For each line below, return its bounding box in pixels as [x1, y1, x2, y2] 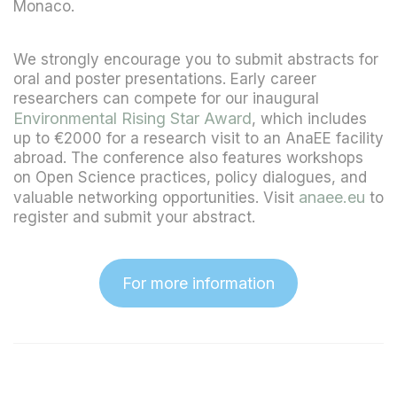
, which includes [252, 110, 367, 128]
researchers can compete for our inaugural [13, 90, 319, 107]
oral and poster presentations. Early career [13, 70, 316, 88]
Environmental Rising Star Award [13, 109, 252, 128]
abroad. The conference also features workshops [13, 149, 363, 167]
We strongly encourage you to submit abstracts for [13, 51, 378, 68]
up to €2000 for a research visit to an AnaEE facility [13, 129, 384, 147]
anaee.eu [299, 188, 365, 206]
